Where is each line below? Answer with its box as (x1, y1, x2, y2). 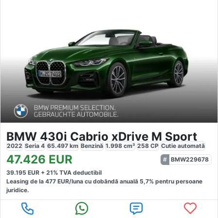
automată (178, 142, 205, 150)
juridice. (6, 186, 29, 194)
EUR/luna (56, 178, 83, 185)
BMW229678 (171, 156, 209, 163)
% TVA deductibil (53, 169, 102, 177)
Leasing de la (6, 178, 45, 185)
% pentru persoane (149, 178, 202, 185)
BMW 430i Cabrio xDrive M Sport (6, 129, 197, 144)
